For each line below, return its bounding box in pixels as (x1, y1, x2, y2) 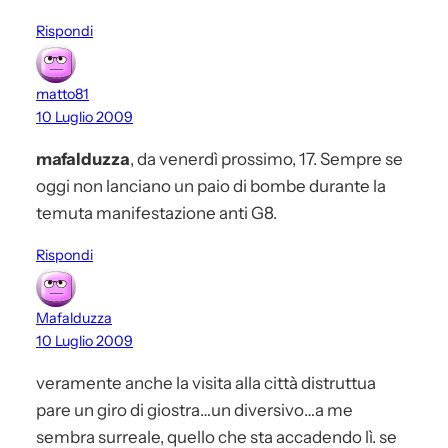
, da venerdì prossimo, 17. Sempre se (130, 148, 403, 169)
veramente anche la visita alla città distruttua (36, 372, 376, 393)
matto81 (36, 84, 89, 103)
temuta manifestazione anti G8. (36, 202, 277, 223)
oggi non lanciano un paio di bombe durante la (36, 175, 386, 196)
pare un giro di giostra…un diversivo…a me (36, 399, 353, 420)
